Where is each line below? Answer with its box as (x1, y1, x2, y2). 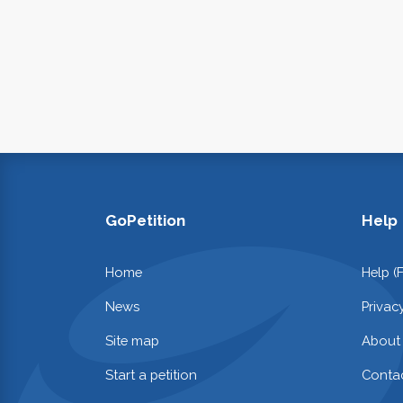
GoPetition (105, 210, 185, 229)
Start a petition (105, 367, 197, 383)
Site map (105, 333, 159, 349)
